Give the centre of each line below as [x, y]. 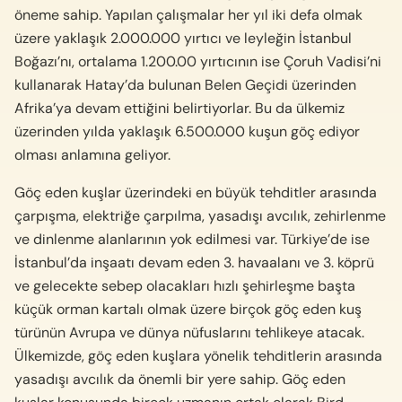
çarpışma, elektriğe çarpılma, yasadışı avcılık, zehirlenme [200, 215]
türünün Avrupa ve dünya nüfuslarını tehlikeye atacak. [189, 332]
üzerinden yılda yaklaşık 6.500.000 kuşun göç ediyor [187, 131]
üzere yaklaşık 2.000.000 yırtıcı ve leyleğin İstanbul [183, 38]
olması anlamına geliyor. [92, 154]
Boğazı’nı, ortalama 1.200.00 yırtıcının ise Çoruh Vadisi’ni [198, 61]
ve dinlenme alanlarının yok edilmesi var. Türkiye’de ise [192, 239]
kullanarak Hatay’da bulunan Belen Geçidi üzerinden [185, 84]
